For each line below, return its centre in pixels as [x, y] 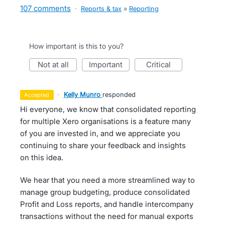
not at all [56, 65]
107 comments [45, 8]
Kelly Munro [82, 94]
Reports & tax [101, 9]
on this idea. [42, 157]
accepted [39, 95]
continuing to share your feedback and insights [103, 145]
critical [161, 65]
